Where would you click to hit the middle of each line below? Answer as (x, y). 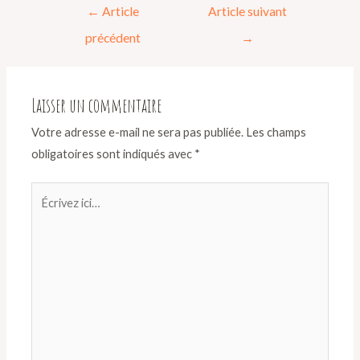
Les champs (276, 132)
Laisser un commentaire (97, 105)
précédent (112, 37)
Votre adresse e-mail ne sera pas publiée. (138, 132)
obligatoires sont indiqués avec (113, 153)
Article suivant (247, 11)
